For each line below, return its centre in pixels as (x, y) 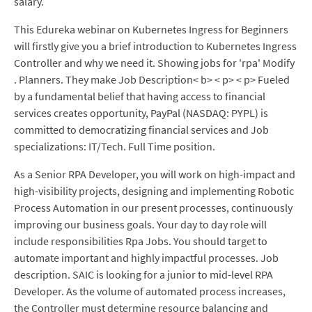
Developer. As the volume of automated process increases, (150, 291)
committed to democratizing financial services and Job (141, 130)
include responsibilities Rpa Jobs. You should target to (141, 241)
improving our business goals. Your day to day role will (140, 224)
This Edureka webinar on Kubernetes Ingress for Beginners (151, 29)
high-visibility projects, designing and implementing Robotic (154, 191)
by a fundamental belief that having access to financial (140, 96)
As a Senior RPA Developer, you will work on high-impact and (155, 174)
